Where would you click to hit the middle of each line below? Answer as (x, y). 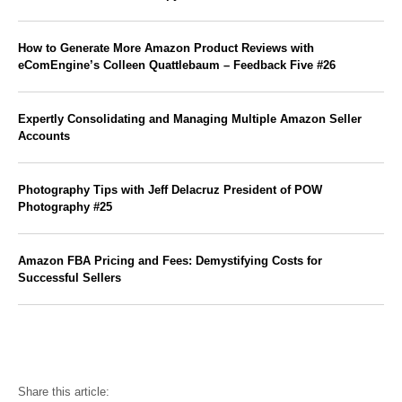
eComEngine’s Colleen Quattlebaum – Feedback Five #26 (177, 65)
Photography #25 (65, 206)
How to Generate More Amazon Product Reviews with (166, 48)
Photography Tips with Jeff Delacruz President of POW (170, 189)
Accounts (44, 135)
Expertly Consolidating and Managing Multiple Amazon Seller (190, 118)
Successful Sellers (70, 277)
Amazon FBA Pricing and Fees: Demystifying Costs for (170, 260)
